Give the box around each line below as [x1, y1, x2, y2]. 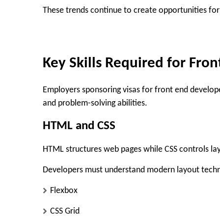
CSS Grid [50, 206, 80, 216]
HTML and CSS [43, 120, 115, 133]
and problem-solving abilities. [43, 98, 147, 108]
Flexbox [50, 186, 78, 195]
